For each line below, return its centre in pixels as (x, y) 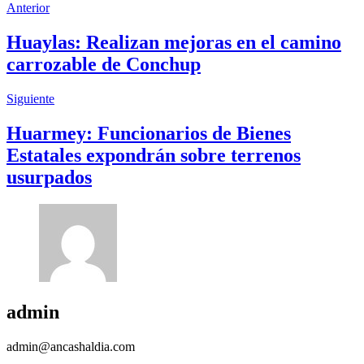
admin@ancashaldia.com (71, 347)
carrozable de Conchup (104, 64)
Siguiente (30, 98)
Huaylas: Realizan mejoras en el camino (174, 42)
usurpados (49, 177)
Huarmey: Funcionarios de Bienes (149, 133)
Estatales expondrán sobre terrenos (154, 155)
